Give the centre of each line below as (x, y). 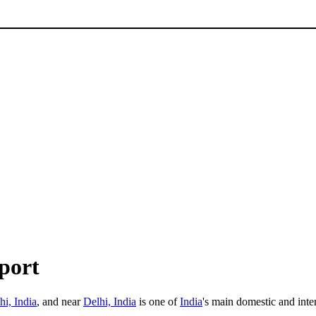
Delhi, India (110, 301)
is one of (158, 301)
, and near (60, 301)
